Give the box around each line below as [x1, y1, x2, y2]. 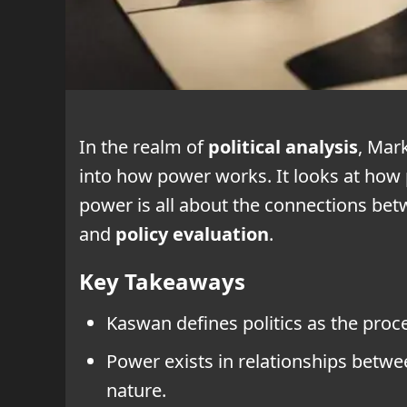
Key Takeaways [79, 265, 245, 296]
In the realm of [79, 134, 208, 159]
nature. [106, 377, 166, 402]
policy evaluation [115, 221, 269, 246]
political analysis [208, 134, 358, 159]
